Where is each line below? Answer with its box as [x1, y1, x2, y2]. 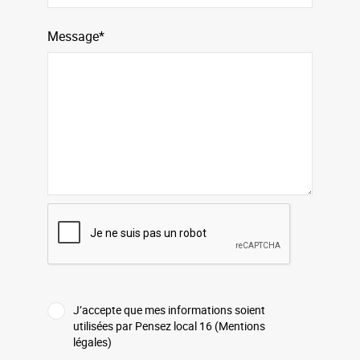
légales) [73, 333, 112, 350]
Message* [47, 27, 104, 45]
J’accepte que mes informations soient [73, 301, 265, 317]
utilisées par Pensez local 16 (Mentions [73, 317, 265, 333]
